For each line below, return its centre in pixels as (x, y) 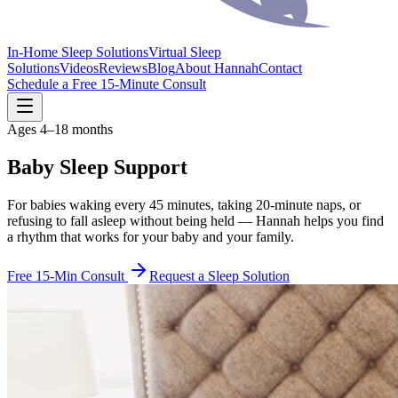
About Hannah (217, 68)
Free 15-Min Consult (66, 275)
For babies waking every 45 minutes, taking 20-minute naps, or (184, 204)
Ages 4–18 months (60, 129)
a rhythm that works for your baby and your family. (151, 236)
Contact (280, 68)
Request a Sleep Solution (219, 275)
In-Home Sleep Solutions (78, 52)
